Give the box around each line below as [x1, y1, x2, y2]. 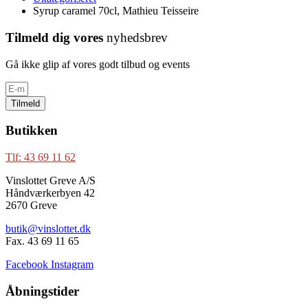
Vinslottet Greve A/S [5, 175, 96, 187]
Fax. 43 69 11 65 [5, 235, 79, 247]
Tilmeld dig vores [5, 30, 107, 45]
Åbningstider [5, 283, 79, 298]
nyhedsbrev [107, 30, 168, 45]
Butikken [5, 123, 58, 138]
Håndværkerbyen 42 [5, 187, 95, 199]
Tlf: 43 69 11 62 [5, 151, 76, 164]
